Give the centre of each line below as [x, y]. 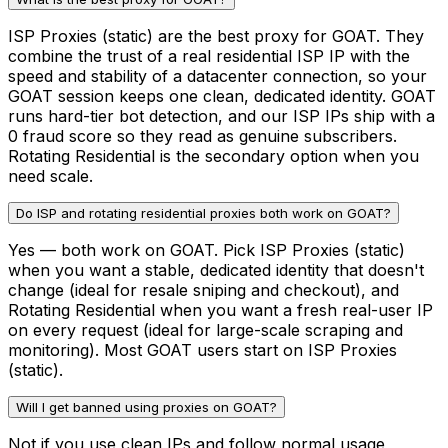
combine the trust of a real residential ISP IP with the [209, 55]
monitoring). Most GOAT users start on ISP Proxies [202, 349]
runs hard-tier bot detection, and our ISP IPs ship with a [221, 115]
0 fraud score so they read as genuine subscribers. [202, 135]
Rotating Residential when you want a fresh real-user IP [220, 309]
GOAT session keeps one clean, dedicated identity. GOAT [222, 95]
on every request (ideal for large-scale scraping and [205, 329]
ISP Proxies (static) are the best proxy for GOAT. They [216, 35]
